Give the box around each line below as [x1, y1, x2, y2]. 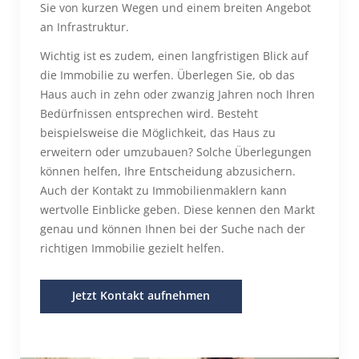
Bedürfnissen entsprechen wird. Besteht [40, 106, 258, 121]
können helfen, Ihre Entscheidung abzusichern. [40, 163, 296, 179]
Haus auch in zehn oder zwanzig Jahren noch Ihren [40, 87, 315, 102]
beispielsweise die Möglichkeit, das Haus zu [40, 125, 276, 140]
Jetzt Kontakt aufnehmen [72, 288, 210, 303]
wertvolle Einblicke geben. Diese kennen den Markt [40, 202, 315, 217]
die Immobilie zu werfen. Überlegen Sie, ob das [40, 67, 295, 83]
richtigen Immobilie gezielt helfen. [40, 240, 224, 256]
